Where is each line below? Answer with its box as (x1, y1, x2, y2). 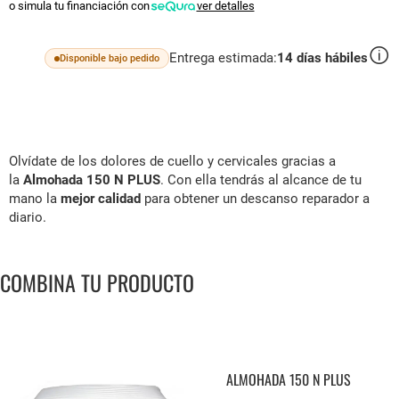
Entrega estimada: (169, 50, 277, 66)
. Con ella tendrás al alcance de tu (160, 172, 362, 188)
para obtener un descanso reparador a (141, 191, 370, 207)
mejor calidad (57, 191, 141, 207)
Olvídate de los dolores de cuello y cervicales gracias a (9, 153, 336, 169)
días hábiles (297, 50, 368, 66)
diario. (9, 209, 46, 225)
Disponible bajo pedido (60, 53, 159, 64)
